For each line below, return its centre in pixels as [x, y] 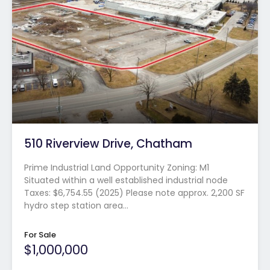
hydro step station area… [76, 205]
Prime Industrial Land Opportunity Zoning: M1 [117, 167]
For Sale [40, 234]
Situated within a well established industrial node [126, 180]
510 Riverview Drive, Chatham [108, 143]
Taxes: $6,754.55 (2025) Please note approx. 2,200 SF [134, 193]
